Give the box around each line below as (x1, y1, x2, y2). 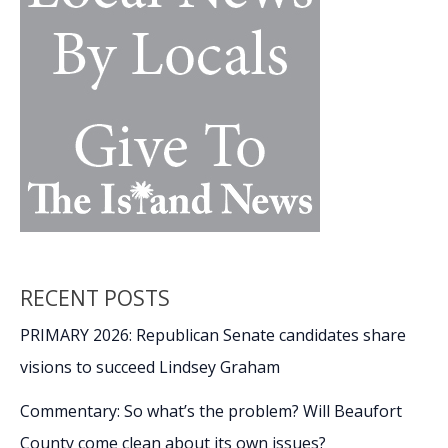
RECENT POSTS (20, 283, 170, 312)
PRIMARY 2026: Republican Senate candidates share (20, 323, 406, 346)
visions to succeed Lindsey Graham (20, 355, 280, 378)
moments (19, 65, 90, 87)
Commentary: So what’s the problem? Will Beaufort (20, 399, 402, 422)
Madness (19, 41, 87, 63)
